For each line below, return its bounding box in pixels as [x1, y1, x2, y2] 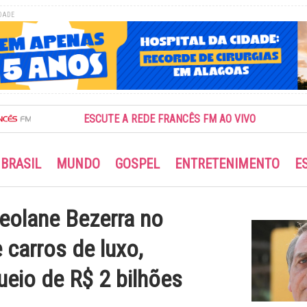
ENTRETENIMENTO [175, 155, 280, 172]
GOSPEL [115, 155, 160, 172]
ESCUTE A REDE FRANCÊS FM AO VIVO [54, 112, 227, 126]
